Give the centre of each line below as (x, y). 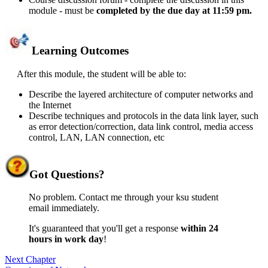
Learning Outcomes (80, 51)
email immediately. (64, 208)
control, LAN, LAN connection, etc (97, 137)
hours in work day (66, 239)
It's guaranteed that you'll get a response (105, 229)
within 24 (200, 229)
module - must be (63, 11)
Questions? (78, 174)
